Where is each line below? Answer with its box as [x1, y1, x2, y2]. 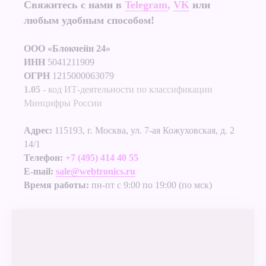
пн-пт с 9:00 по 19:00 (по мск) [89, 179, 212, 190]
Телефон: [24, 152, 63, 163]
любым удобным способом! [24, 14, 154, 26]
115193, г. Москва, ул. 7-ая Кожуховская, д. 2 [55, 125, 235, 135]
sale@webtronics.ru [56, 166, 135, 176]
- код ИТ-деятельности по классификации [40, 84, 213, 94]
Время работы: [24, 179, 89, 190]
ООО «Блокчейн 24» [24, 43, 110, 53]
